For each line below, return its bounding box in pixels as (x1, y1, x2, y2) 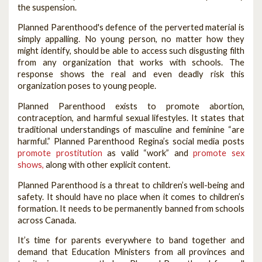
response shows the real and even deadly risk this (18, 69, 244, 80)
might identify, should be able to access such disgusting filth (18, 46, 244, 56)
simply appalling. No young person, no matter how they (18, 34, 244, 44)
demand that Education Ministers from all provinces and (18, 247, 244, 257)
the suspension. (18, 2, 77, 12)
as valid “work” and (102, 147, 194, 158)
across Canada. (18, 215, 76, 225)
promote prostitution (18, 147, 102, 158)
